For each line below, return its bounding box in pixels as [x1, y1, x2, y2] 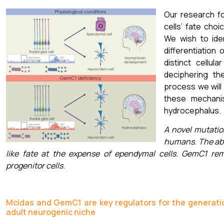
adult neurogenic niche [6, 206, 96, 217]
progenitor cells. [6, 159, 65, 171]
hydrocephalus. [164, 104, 221, 116]
